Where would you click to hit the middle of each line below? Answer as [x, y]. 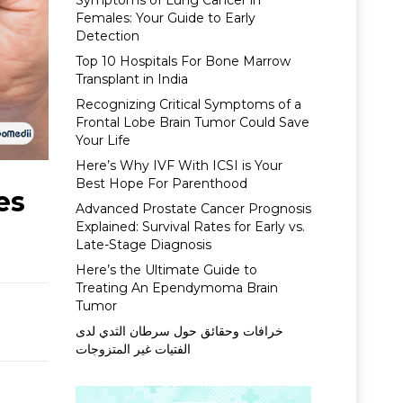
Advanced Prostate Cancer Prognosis [193, 209]
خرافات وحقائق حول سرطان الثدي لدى [179, 331]
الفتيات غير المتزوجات [133, 349]
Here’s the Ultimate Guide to [166, 270]
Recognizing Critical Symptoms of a [188, 104]
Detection [107, 36]
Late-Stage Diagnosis [143, 245]
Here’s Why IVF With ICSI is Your [179, 166]
